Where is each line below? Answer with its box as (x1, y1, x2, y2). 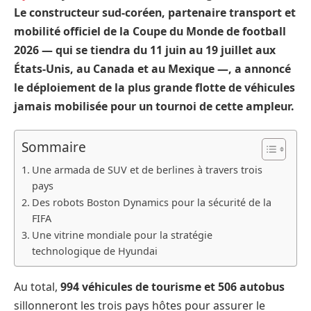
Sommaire (22, 138, 86, 157)
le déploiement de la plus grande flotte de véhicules (14, 79, 295, 95)
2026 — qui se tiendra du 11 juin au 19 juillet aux (14, 42, 276, 58)
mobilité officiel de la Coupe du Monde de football (14, 23, 286, 39)
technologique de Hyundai (31, 244, 158, 258)
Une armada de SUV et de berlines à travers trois (31, 163, 262, 177)
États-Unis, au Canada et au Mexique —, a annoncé (14, 60, 291, 76)
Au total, (14, 279, 60, 295)
